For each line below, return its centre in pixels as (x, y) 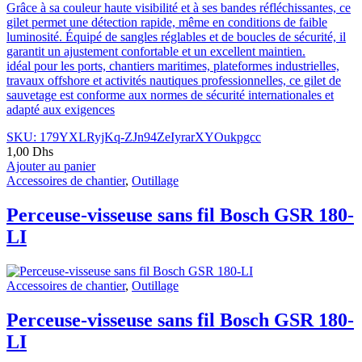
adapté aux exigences (61, 110)
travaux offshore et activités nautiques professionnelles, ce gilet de (174, 81)
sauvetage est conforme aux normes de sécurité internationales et (170, 95)
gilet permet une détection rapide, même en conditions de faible (167, 23)
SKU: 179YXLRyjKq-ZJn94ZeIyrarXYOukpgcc (134, 137)
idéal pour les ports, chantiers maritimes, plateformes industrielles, (173, 66)
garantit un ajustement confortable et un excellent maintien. (156, 52)
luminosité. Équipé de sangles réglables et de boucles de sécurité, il (176, 37)
